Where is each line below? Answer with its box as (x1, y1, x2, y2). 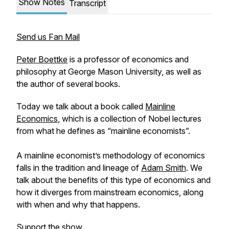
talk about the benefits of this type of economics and (16, 175, 211, 185)
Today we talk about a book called (16, 101, 145, 111)
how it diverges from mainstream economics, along (16, 187, 203, 197)
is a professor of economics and (67, 54, 189, 64)
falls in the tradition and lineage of (16, 163, 141, 173)
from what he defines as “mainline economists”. (16, 126, 190, 136)
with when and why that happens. (16, 199, 142, 210)
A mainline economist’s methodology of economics (16, 150, 205, 161)
